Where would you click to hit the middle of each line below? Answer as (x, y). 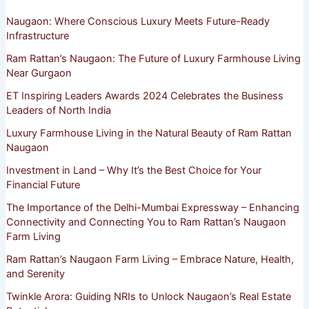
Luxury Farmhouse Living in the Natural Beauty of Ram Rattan (149, 133)
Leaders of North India (58, 110)
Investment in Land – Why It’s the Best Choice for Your (133, 170)
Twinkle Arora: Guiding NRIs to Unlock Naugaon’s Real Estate (148, 296)
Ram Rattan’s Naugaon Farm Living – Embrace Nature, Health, (150, 259)
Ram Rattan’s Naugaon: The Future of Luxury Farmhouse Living (153, 58)
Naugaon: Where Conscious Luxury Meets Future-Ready (138, 21)
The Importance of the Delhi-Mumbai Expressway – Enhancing (152, 207)
